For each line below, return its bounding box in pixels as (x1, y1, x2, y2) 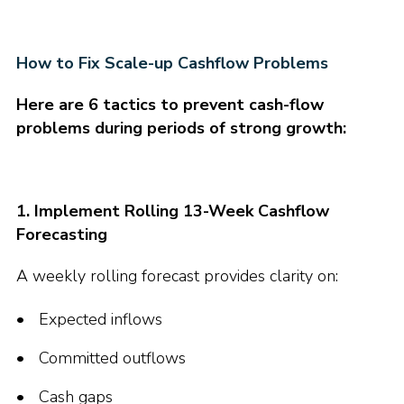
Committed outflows (39, 347, 186, 369)
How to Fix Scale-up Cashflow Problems (16, 52, 328, 74)
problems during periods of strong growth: (16, 117, 346, 139)
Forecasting (16, 224, 107, 245)
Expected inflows (39, 308, 162, 330)
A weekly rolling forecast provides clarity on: (16, 265, 338, 287)
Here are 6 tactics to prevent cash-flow (16, 94, 324, 115)
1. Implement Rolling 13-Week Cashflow (16, 200, 329, 222)
